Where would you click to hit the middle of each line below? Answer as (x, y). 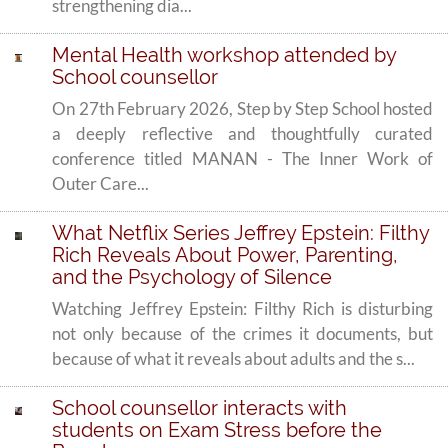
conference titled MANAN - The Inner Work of (242, 158)
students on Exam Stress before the (217, 430)
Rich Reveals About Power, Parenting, (225, 255)
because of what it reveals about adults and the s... (234, 358)
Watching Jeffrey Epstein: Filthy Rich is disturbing (242, 308)
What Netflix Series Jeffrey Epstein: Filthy (241, 233)
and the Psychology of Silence (192, 277)
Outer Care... (101, 183)
